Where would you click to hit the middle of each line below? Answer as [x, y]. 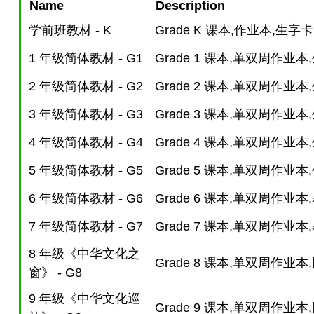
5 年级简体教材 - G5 [86, 171]
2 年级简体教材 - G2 [86, 87]
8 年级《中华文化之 [84, 254]
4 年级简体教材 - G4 [86, 143]
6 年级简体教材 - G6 [86, 199]
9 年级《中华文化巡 [84, 299]
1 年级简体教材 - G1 [86, 59]
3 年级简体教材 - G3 [86, 115]
